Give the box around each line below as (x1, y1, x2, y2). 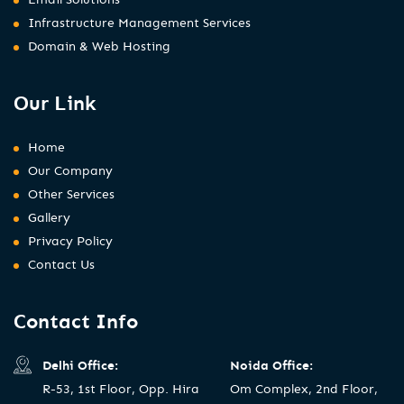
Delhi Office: (42, 357, 118, 372)
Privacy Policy (28, 233, 113, 248)
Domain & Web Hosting (28, 38, 170, 53)
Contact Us (28, 256, 95, 271)
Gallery (28, 209, 70, 225)
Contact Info (14, 309, 138, 333)
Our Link (14, 91, 96, 115)
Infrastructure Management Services (28, 14, 251, 30)
